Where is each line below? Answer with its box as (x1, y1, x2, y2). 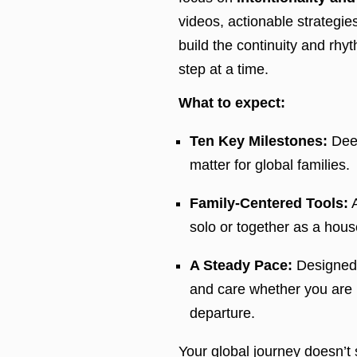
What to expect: (178, 95, 285, 111)
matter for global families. (189, 157, 350, 173)
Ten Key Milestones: (189, 133, 328, 149)
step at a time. (178, 61, 269, 77)
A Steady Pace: (189, 257, 292, 273)
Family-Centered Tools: (189, 195, 348, 211)
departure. (189, 305, 255, 321)
